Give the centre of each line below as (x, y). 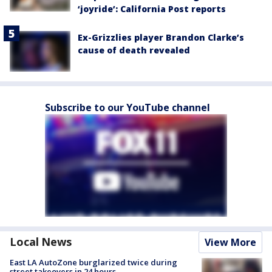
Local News (41, 241)
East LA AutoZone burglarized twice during (93, 262)
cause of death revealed (134, 50)
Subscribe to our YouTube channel (127, 107)
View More (230, 242)
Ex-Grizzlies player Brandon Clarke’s (161, 38)
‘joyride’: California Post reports (152, 9)
